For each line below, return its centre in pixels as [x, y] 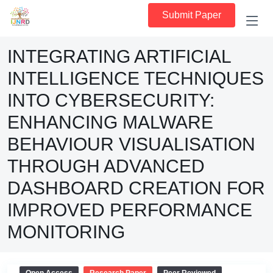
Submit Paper [192, 15]
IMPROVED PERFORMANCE [130, 210]
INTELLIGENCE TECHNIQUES [136, 78]
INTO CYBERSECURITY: [111, 100]
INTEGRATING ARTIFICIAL [119, 56]
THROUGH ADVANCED [106, 166]
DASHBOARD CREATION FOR [136, 188]
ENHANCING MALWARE [110, 122]
